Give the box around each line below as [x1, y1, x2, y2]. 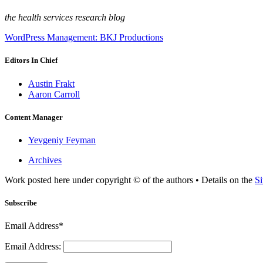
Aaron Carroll [28, 89, 80, 99]
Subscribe [5, 198, 37, 208]
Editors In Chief [5, 56, 58, 65]
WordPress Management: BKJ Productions [5, 32, 163, 43]
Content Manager [5, 112, 63, 122]
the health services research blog [5, 12, 125, 23]
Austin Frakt [28, 78, 75, 89]
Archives [28, 154, 62, 165]
